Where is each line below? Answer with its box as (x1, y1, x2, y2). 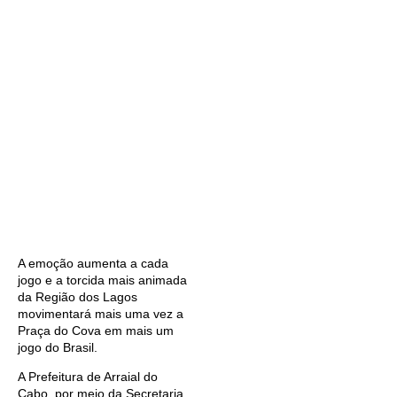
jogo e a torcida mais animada (18, 273, 187, 287)
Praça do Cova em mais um (18, 323, 174, 338)
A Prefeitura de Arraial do (18, 370, 158, 385)
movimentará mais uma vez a (18, 307, 183, 321)
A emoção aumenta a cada (18, 256, 168, 270)
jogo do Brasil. (18, 340, 97, 354)
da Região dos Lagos (18, 290, 137, 304)
